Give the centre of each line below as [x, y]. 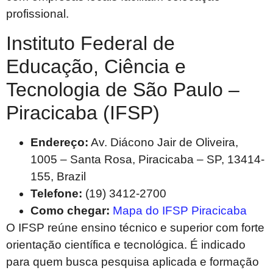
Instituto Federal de [90, 43]
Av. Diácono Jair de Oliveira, [163, 142]
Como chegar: [70, 210]
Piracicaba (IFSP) [83, 112]
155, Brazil [58, 176]
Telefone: [56, 193]
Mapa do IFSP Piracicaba [180, 210]
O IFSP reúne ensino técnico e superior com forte [135, 227]
